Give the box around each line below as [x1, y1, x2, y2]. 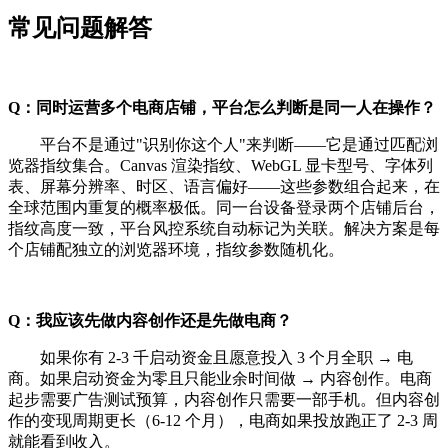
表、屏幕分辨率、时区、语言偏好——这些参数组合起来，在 [8, 177, 440, 195]
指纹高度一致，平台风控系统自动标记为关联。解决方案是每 [8, 219, 440, 237]
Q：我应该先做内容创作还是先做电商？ [8, 311, 292, 329]
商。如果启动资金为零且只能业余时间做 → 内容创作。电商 [8, 369, 432, 387]
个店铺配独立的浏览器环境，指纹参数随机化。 [8, 240, 344, 258]
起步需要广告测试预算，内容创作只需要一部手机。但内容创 [8, 390, 440, 408]
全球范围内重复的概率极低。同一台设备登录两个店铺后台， [8, 198, 440, 216]
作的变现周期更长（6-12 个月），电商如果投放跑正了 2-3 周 [8, 411, 438, 429]
